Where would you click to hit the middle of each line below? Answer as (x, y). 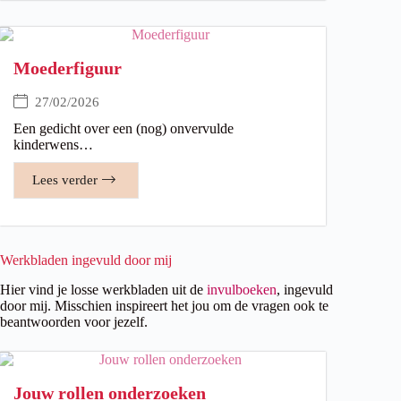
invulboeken (242, 289)
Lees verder (65, 179)
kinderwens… (53, 144)
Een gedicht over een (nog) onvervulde (124, 128)
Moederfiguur (68, 68)
